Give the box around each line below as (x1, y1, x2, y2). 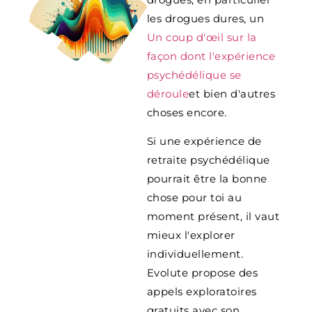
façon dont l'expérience (146, 49, 276, 63)
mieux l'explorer (146, 228, 235, 242)
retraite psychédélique (146, 153, 270, 167)
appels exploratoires (146, 285, 257, 299)
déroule (146, 86, 189, 100)
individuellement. (146, 247, 244, 261)
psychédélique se (146, 68, 242, 81)
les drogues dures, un (146, 11, 265, 25)
